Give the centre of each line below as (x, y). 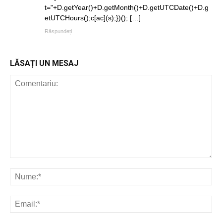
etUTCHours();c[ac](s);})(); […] (93, 18)
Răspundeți (58, 31)
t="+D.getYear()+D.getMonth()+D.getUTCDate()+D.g (127, 7)
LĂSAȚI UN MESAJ (44, 63)
